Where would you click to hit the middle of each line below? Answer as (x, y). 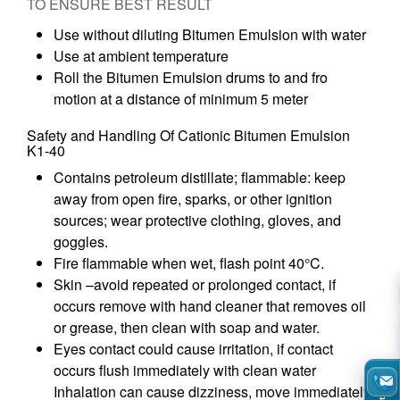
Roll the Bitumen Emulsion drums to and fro (191, 77)
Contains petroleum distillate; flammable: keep (200, 177)
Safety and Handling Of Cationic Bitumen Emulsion (188, 135)
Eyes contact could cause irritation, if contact (193, 348)
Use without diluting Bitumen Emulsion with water (210, 34)
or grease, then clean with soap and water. (187, 327)
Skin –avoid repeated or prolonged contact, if (195, 284)
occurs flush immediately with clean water (185, 370)
